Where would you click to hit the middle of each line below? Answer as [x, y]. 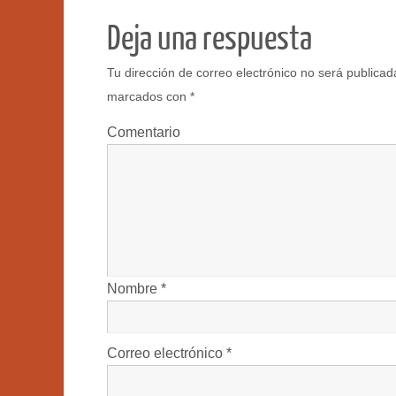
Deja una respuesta [209, 38]
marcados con [148, 96]
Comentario [144, 133]
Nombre [134, 289]
